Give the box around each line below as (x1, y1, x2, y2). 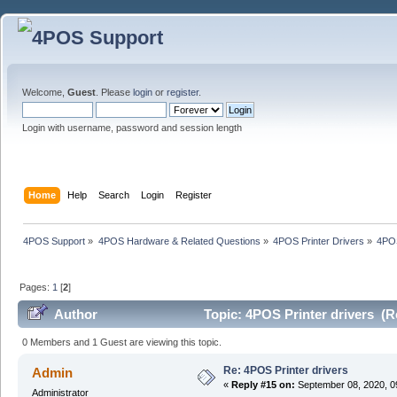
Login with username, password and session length (22, 122, 242, 133)
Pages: (19, 281, 53, 292)
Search (98, 189, 130, 200)
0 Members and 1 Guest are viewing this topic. (22, 336, 222, 347)
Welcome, (22, 87, 67, 97)
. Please (96, 87, 133, 97)
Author (54, 307, 98, 323)
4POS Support (23, 235, 86, 246)
